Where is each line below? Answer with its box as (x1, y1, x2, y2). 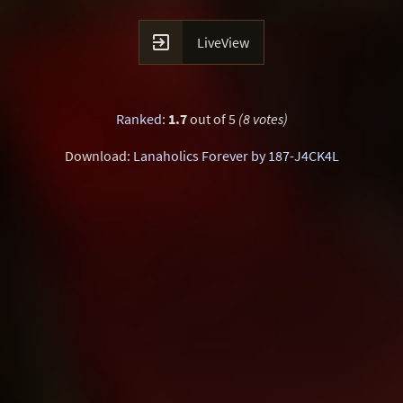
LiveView (197, 33, 249, 51)
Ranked (115, 110, 162, 128)
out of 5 (186, 110, 238, 128)
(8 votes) (237, 110, 288, 128)
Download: (64, 147, 133, 165)
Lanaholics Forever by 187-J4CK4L (132, 147, 339, 165)
